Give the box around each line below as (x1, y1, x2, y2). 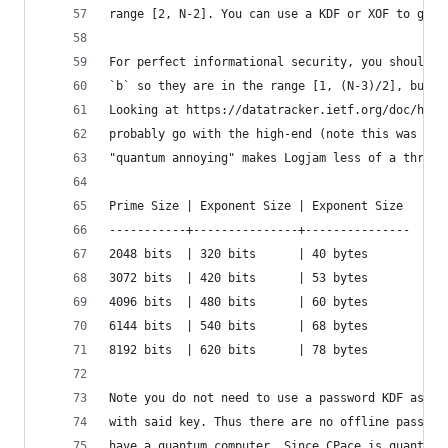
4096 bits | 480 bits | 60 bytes (109, 295, 368, 309)
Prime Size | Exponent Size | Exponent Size (109, 199, 403, 213)
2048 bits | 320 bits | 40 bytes (109, 247, 368, 261)
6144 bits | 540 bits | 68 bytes (109, 319, 368, 333)
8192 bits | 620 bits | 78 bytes (109, 343, 368, 357)
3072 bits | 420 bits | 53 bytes (109, 271, 368, 285)
